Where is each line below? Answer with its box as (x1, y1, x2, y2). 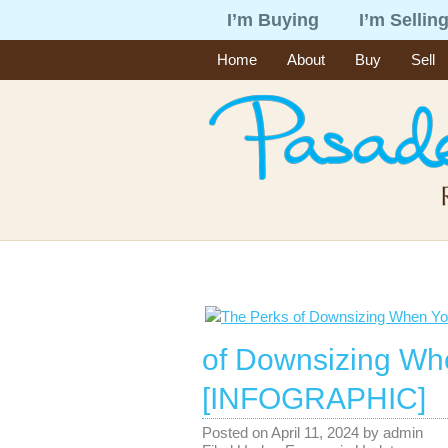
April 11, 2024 (271, 424, 359, 441)
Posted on (202, 424, 271, 441)
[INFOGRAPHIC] (202, 382, 426, 415)
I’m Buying (227, 10, 319, 30)
